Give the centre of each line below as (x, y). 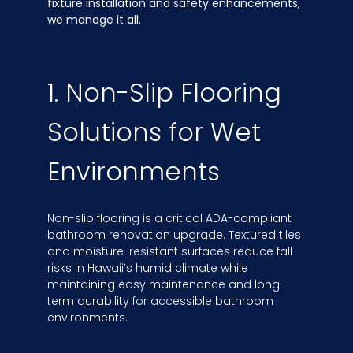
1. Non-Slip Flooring (164, 92)
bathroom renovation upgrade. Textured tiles (174, 234)
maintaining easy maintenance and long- (166, 284)
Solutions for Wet (154, 132)
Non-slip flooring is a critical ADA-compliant (169, 218)
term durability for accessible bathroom (160, 301)
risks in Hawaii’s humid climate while (148, 268)
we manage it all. (94, 20)
